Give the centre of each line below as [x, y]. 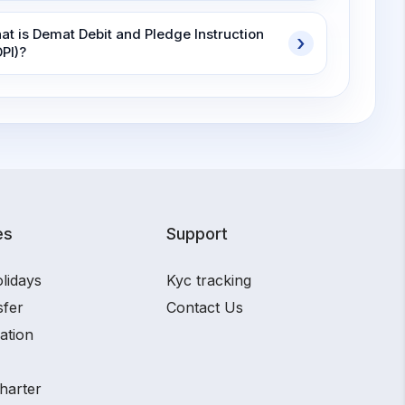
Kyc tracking [209, 280]
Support [197, 234]
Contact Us [205, 307]
